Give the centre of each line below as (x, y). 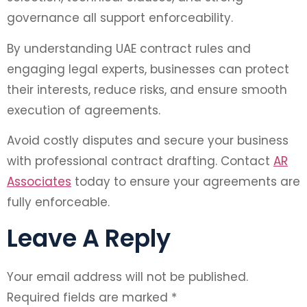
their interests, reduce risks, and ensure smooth (147, 89)
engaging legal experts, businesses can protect (148, 69)
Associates (39, 182)
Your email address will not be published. (127, 277)
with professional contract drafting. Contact (140, 161)
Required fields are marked (89, 297)
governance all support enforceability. (120, 18)
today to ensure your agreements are (186, 182)
